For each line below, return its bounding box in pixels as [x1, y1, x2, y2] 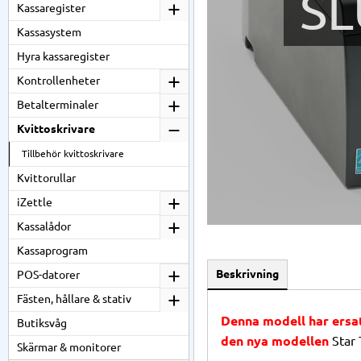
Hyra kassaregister [17, 50, 110, 63]
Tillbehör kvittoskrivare [22, 148, 124, 159]
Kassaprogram [17, 244, 88, 257]
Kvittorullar [17, 172, 76, 185]
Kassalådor [17, 220, 71, 233]
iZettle [17, 196, 52, 209]
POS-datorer [17, 268, 80, 281]
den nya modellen [221, 333, 332, 348]
